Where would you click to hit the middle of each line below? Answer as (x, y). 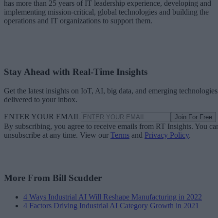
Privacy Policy (167, 135)
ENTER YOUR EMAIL (42, 116)
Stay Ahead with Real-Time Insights (76, 72)
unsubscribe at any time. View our (57, 135)
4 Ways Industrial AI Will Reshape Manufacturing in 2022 (113, 197)
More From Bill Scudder (53, 178)
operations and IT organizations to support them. (78, 21)
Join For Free (193, 117)
